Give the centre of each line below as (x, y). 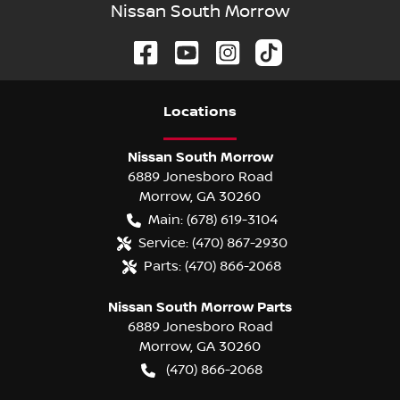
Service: (163, 242)
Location (196, 112)
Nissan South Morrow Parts (200, 307)
